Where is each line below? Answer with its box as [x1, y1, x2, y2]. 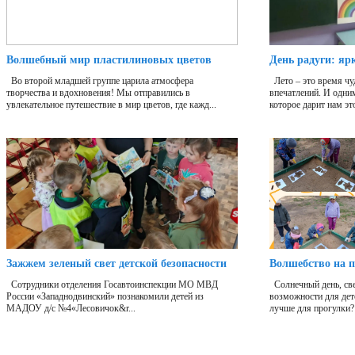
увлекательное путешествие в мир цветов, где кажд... [6, 99, 216, 111]
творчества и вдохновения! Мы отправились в [6, 87, 190, 99]
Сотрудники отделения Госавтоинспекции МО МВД [6, 279, 218, 291]
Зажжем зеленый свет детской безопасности [6, 258, 227, 270]
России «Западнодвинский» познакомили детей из [6, 291, 204, 303]
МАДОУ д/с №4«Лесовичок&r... [6, 303, 136, 315]
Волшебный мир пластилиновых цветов [6, 54, 212, 67]
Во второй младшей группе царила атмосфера [6, 75, 193, 87]
